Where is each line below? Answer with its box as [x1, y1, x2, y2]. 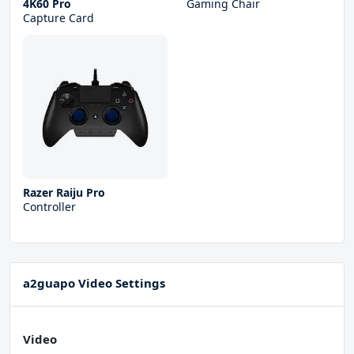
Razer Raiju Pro [23, 185, 105, 201]
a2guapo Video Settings [23, 275, 165, 292]
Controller [23, 199, 76, 215]
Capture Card [23, 10, 94, 26]
